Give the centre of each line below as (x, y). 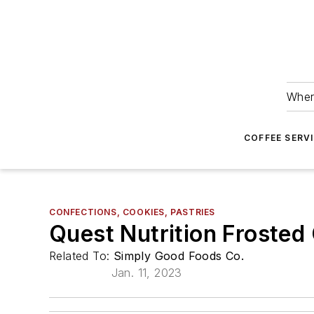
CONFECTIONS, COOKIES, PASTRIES (132, 212)
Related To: (81, 256)
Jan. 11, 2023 (146, 273)
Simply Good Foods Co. (179, 256)
